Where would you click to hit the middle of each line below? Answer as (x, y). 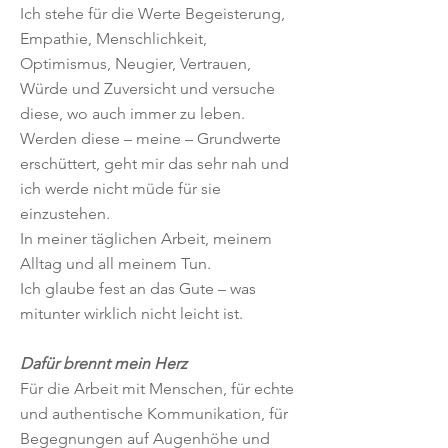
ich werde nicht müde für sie (120, 188)
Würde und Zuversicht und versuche (147, 88)
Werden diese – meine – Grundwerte (150, 138)
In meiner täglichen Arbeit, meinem (146, 238)
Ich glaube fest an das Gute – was (138, 288)
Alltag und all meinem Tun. (115, 263)
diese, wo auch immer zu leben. (132, 113)
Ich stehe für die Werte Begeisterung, (152, 13)
